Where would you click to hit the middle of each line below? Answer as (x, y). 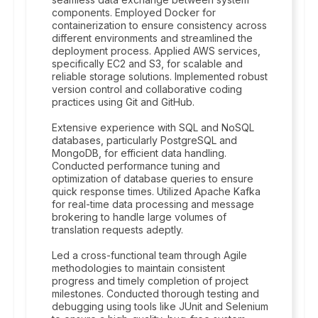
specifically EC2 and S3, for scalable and (147, 64)
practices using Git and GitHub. (123, 102)
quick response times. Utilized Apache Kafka (156, 191)
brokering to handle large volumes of (139, 217)
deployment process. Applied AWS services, (156, 51)
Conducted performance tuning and (136, 166)
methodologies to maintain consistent (138, 268)
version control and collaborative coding (147, 89)
